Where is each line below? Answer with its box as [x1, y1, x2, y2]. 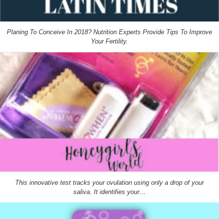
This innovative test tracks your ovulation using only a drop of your [15, 178, 204, 186]
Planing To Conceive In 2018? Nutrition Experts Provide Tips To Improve [7, 28, 212, 36]
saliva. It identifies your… [73, 188, 146, 196]
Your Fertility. [91, 37, 128, 45]
